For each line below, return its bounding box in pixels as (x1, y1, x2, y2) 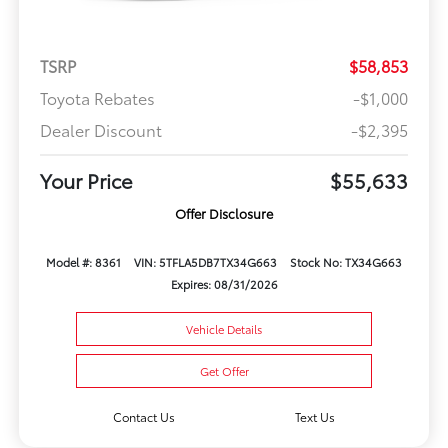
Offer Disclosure (175, 203, 273, 222)
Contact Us (112, 407, 175, 425)
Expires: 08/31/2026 (170, 275, 278, 292)
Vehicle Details (186, 320, 262, 337)
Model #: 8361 (46, 253, 122, 270)
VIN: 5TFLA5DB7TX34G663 (133, 253, 277, 270)
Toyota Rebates (39, 85, 155, 109)
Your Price (39, 165, 133, 194)
